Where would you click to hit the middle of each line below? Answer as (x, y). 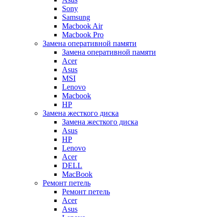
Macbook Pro (83, 35)
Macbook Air (82, 26)
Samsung (76, 17)
